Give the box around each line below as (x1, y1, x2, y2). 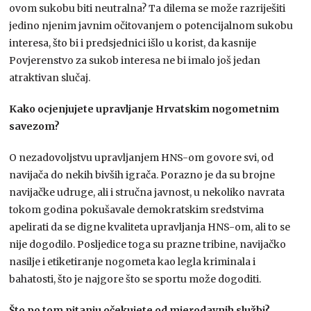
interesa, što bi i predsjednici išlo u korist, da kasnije (9, 36, 257, 49)
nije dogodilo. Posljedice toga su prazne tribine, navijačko (9, 237, 287, 251)
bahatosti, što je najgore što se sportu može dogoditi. (9, 272, 262, 285)
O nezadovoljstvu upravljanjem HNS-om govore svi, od (9, 151, 274, 164)
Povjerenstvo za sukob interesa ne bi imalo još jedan (9, 53, 261, 67)
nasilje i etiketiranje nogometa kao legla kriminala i (9, 255, 256, 268)
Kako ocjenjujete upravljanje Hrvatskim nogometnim (9, 102, 280, 115)
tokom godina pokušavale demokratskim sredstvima (9, 203, 264, 216)
